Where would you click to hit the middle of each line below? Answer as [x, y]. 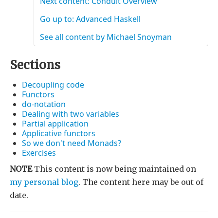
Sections [35, 65]
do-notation [44, 104]
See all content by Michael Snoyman [106, 37]
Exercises [39, 153]
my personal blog [44, 182]
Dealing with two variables [71, 114]
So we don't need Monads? [72, 143]
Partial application [55, 124]
